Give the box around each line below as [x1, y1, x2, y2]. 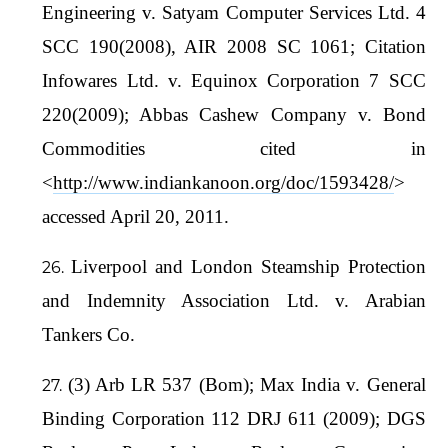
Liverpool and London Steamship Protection [71, 255, 426, 277]
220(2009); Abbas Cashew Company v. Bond [42, 103, 426, 125]
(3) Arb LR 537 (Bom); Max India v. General [67, 373, 426, 395]
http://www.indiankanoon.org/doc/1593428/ [53, 171, 395, 193]
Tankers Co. [42, 323, 136, 345]
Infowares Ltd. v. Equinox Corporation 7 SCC [42, 69, 426, 91]
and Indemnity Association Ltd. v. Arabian [42, 289, 426, 311]
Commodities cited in [42, 137, 426, 159]
